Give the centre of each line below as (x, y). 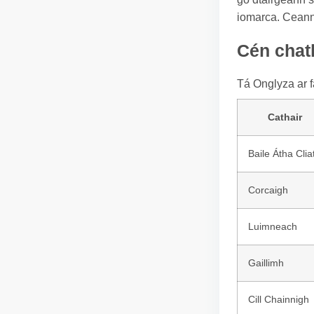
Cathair (285, 117)
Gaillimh (266, 263)
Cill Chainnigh (279, 299)
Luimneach (273, 226)
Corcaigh (268, 190)
